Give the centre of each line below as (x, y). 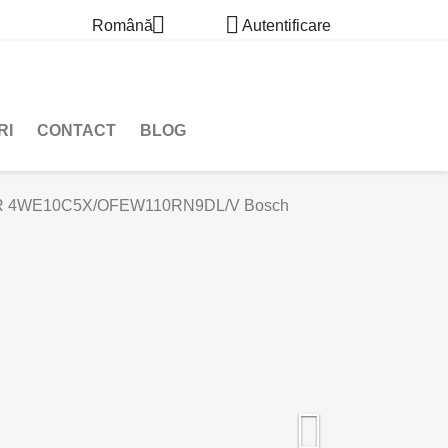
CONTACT (76, 130)
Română (122, 26)
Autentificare (286, 26)
